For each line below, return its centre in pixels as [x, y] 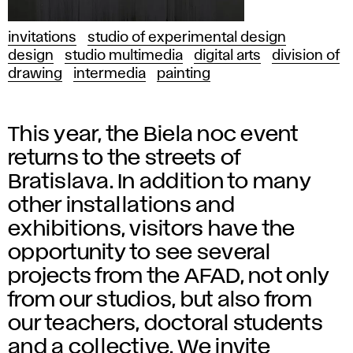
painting [184, 74]
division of [306, 56]
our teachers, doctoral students [165, 323]
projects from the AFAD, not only [169, 276]
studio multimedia [124, 56]
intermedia [110, 74]
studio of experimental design [187, 37]
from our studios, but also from [160, 300]
